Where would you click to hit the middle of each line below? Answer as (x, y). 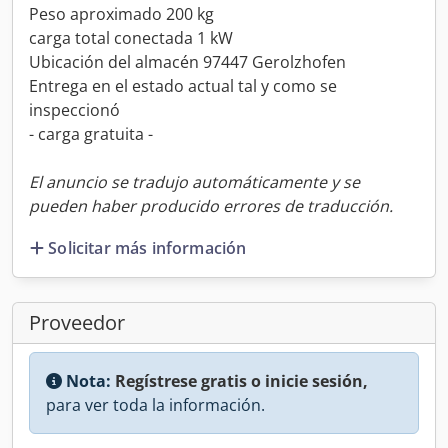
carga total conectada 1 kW (131, 38)
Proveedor (77, 322)
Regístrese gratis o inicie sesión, (241, 380)
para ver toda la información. (155, 404)
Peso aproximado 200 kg (121, 14)
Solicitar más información (147, 247)
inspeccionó (74, 110)
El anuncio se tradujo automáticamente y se (194, 182)
